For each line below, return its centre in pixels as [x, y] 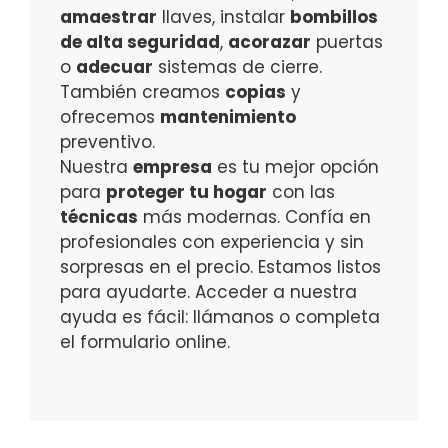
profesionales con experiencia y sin [212, 242]
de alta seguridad [140, 42]
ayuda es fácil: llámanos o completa [220, 317]
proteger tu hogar [186, 192]
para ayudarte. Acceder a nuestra [208, 292]
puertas [347, 42]
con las [301, 192]
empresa [172, 167]
